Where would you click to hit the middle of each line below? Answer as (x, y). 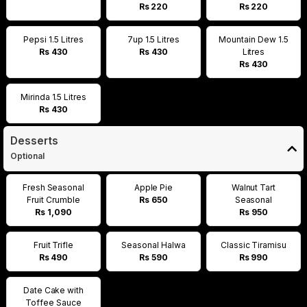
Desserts (34, 141)
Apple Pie (153, 187)
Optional (28, 156)
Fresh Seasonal (53, 187)
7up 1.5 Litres (153, 39)
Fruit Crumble (53, 200)
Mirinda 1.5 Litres (53, 97)
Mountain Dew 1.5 (254, 39)
